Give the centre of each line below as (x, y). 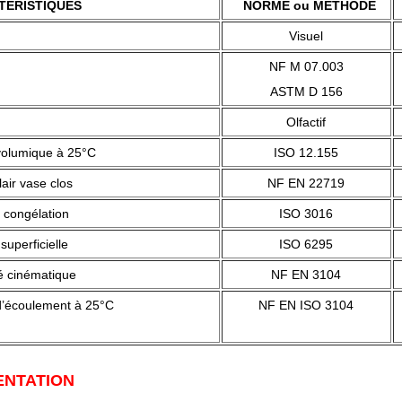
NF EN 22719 (306, 183)
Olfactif (306, 122)
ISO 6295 (306, 244)
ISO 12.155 (306, 153)
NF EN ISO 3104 (306, 305)
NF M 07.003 (306, 66)
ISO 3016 (306, 214)
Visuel (306, 36)
